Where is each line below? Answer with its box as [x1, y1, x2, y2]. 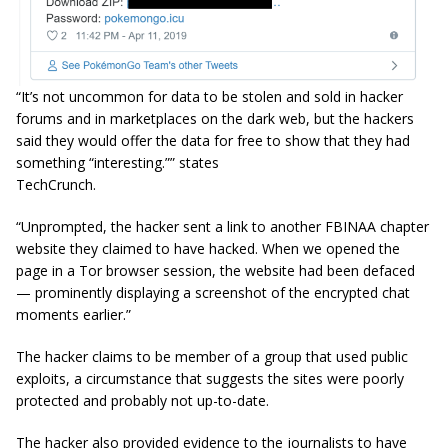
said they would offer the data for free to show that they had [16, 130, 410, 150]
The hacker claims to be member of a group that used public [16, 346, 408, 366]
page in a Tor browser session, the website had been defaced [16, 260, 415, 280]
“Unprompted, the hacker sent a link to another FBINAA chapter [16, 216, 429, 236]
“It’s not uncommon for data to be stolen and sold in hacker [16, 86, 403, 106]
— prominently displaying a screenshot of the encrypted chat [16, 282, 410, 302]
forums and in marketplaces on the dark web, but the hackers [16, 108, 414, 128]
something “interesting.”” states [16, 152, 219, 172]
